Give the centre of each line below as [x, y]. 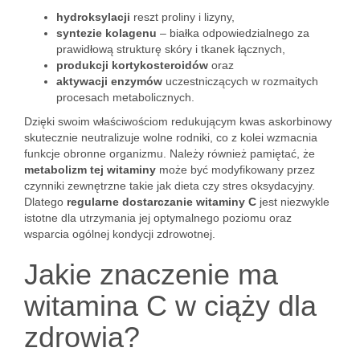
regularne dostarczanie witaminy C [162, 202]
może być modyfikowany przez [235, 170]
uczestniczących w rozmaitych [240, 81]
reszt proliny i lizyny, [182, 17]
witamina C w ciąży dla [170, 306]
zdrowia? [82, 337]
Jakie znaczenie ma [151, 274]
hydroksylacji [93, 17]
